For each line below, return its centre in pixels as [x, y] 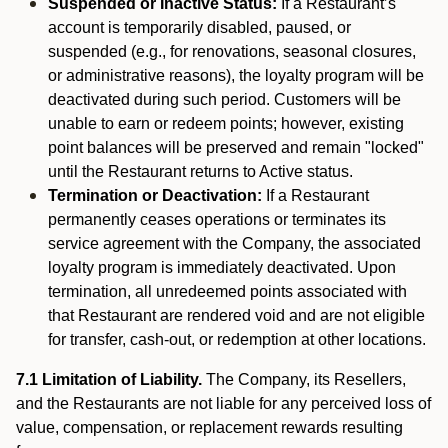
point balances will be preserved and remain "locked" [236, 147]
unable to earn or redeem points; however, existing [226, 123]
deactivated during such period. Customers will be [224, 99]
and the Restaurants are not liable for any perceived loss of [223, 403]
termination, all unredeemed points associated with [227, 291]
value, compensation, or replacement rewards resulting [209, 427]
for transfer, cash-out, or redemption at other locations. [237, 339]
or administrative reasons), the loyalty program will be [236, 75]
